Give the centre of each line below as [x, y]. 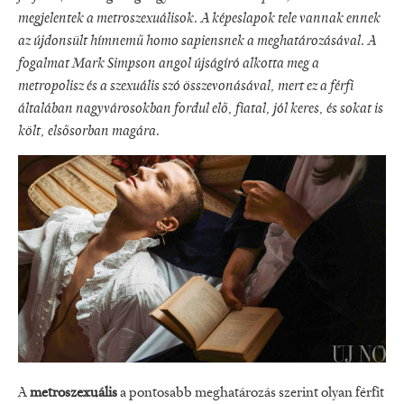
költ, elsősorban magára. [89, 132]
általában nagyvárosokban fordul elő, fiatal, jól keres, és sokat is [201, 110]
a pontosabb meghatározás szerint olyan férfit [251, 393]
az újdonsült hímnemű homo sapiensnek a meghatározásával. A [197, 42]
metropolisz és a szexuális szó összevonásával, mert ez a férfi [186, 87]
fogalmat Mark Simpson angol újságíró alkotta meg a [169, 64]
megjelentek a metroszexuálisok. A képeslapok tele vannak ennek [199, 19]
